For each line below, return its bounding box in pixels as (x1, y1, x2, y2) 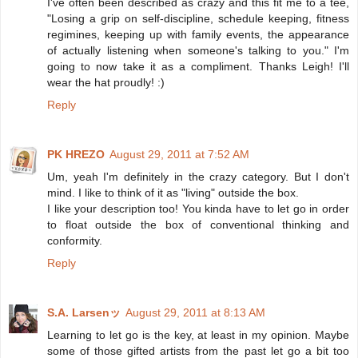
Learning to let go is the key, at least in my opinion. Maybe (47, 328, 349, 341)
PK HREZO (47, 147, 105, 161)
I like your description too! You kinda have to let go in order (47, 201, 349, 215)
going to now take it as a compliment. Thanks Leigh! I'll (47, 59, 349, 73)
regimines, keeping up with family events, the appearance (47, 27, 349, 41)
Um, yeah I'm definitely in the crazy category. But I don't (47, 169, 349, 183)
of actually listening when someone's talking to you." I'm (47, 43, 349, 57)
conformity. (47, 233, 102, 247)
